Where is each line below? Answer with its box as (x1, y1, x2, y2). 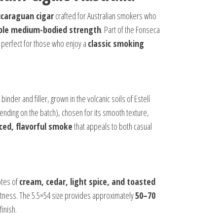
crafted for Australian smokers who (54, 9, 156, 22)
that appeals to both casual (73, 120, 152, 132)
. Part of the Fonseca (101, 23, 160, 36)
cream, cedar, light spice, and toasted (19, 175, 155, 187)
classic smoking (88, 37, 144, 49)
